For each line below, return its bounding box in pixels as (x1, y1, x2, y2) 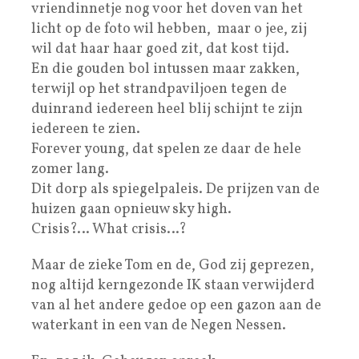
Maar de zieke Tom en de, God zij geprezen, (31, 255, 314, 276)
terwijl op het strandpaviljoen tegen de (31, 79, 287, 99)
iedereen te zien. (31, 119, 140, 139)
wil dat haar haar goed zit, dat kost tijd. (31, 38, 289, 59)
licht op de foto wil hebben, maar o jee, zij (31, 18, 307, 39)
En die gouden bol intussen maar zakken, (31, 58, 300, 79)
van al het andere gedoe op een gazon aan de (31, 295, 321, 316)
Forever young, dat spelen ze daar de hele (31, 139, 301, 159)
